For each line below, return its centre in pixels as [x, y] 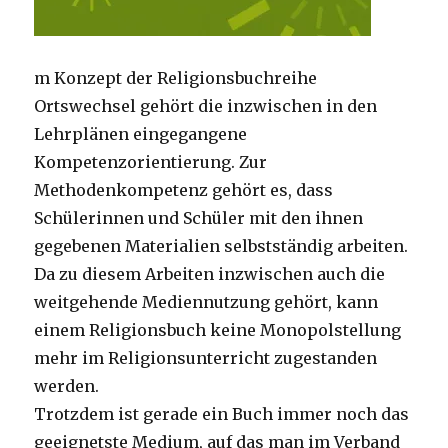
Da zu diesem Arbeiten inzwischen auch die [210, 274]
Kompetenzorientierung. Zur [151, 162]
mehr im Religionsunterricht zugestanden [206, 358]
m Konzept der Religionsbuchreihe [176, 78]
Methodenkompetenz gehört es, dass [184, 190]
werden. [67, 386]
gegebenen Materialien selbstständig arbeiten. [221, 246]
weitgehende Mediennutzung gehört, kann [206, 302]
